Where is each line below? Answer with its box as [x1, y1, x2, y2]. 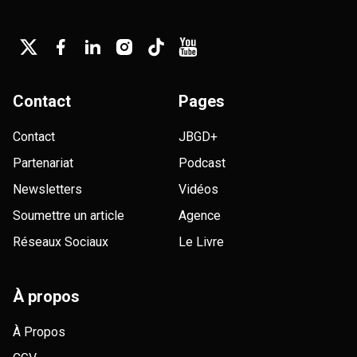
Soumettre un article [13, 207, 124, 223]
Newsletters [13, 181, 82, 197]
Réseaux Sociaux [13, 233, 108, 249]
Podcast [178, 155, 226, 171]
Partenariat [13, 155, 73, 171]
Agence [178, 207, 221, 223]
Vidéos [178, 181, 218, 197]
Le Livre [178, 233, 224, 249]
